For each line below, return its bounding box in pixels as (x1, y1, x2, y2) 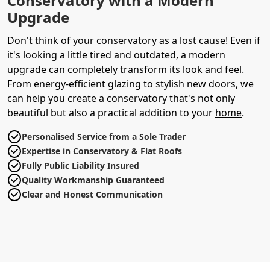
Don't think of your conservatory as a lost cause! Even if (7, 34, 260, 47)
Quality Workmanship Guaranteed (22, 174, 165, 186)
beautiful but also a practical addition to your (7, 106, 215, 119)
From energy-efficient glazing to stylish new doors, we (7, 77, 254, 90)
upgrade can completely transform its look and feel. (7, 63, 244, 76)
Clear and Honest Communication (22, 189, 163, 200)
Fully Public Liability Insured (22, 160, 139, 171)
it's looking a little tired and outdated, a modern (7, 48, 225, 61)
